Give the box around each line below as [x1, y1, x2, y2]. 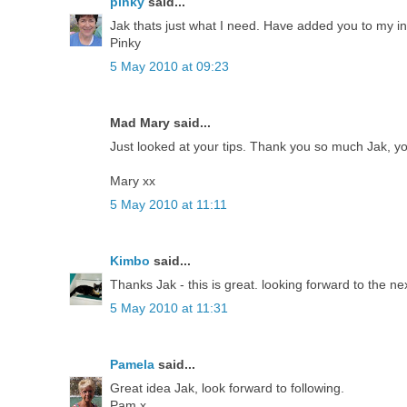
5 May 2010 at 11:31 [110, 301, 228, 316]
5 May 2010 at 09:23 [110, 59, 229, 74]
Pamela [110, 357, 154, 372]
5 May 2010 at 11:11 [110, 197, 227, 213]
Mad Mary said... [110, 115, 211, 131]
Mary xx [110, 174, 155, 189]
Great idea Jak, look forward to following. [110, 381, 344, 396]
